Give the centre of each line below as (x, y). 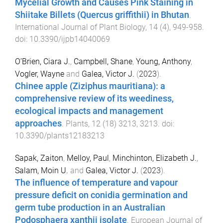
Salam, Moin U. (42, 170)
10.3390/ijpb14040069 (70, 39)
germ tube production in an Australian (90, 207)
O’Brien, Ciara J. (43, 61)
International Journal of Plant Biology (80, 27)
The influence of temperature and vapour (96, 182)
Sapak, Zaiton (39, 158)
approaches (38, 123)
